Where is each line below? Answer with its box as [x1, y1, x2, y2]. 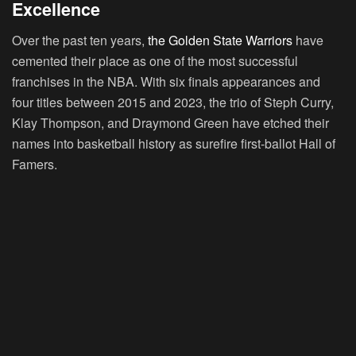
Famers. [12, 154, 57, 173]
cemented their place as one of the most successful [12, 51, 298, 70]
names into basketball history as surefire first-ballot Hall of [12, 133, 335, 153]
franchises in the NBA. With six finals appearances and [12, 72, 320, 91]
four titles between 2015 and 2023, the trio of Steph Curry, [12, 92, 334, 111]
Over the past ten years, [12, 30, 148, 49]
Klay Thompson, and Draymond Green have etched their [12, 113, 329, 132]
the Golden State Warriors [148, 30, 292, 49]
